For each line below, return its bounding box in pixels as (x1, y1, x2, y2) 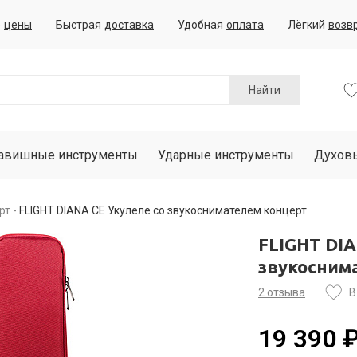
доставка (104, 18, 154, 31)
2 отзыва (258, 286, 305, 299)
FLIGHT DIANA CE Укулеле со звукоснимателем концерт (19, 204, 307, 217)
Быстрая (56, 18, 101, 31)
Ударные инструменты (158, 147, 294, 163)
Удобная (178, 18, 223, 31)
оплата (226, 18, 264, 31)
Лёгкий (288, 18, 325, 31)
